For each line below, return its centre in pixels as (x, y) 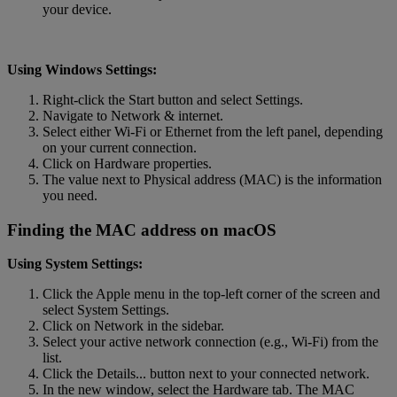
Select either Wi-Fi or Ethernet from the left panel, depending (213, 131)
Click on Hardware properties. (127, 163)
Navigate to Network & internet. (133, 115)
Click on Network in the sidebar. (133, 326)
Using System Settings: (75, 264)
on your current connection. (120, 147)
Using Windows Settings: (82, 69)
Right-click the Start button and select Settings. (173, 99)
